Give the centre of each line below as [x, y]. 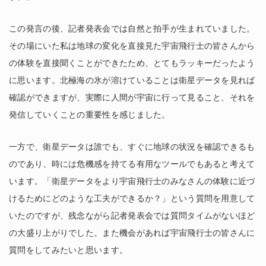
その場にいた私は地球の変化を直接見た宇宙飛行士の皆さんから [132, 46]
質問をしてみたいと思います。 [69, 250]
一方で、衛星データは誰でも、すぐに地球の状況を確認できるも [132, 147]
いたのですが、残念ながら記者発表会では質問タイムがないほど [132, 216]
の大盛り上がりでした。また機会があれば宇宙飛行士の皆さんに [132, 233]
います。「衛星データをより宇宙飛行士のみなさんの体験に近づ [132, 181]
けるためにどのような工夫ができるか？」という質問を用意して [132, 199]
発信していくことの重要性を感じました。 [90, 115]
